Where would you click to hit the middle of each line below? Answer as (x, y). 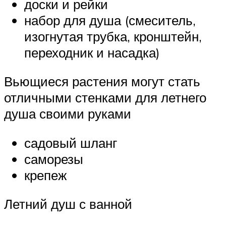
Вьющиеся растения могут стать (102, 81)
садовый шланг (71, 143)
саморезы (54, 159)
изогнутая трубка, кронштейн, (113, 36)
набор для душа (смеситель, (110, 20)
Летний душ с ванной (68, 204)
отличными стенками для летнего (105, 98)
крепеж (45, 175)
